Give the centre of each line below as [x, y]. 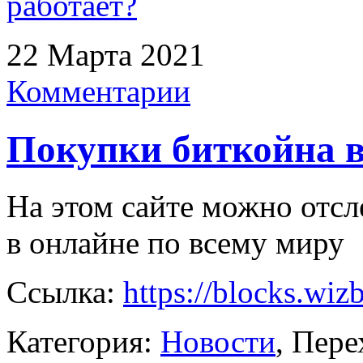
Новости [218, 342]
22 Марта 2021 [106, 55]
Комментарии [98, 92]
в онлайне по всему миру [175, 243]
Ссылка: [65, 293]
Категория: [83, 342]
